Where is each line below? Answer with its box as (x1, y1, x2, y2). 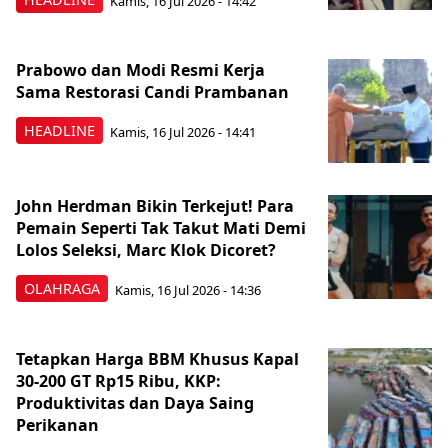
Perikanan (16, 414, 99, 437)
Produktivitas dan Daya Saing (16, 392, 254, 415)
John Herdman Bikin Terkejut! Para (16, 195, 294, 218)
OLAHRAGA (24, 279, 100, 299)
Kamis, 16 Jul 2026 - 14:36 (115, 280, 261, 299)
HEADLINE (24, 121, 95, 141)
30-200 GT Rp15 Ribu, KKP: (16, 370, 221, 393)
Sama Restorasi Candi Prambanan (16, 81, 289, 104)
